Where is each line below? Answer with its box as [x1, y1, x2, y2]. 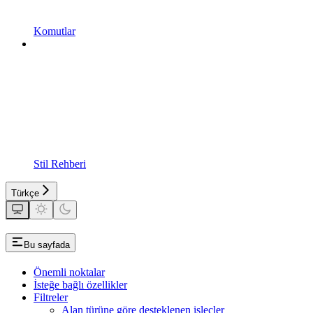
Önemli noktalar [34, 265, 105, 278]
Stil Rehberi [34, 158, 86, 170]
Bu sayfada [24, 239, 70, 250]
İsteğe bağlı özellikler [34, 278, 127, 291]
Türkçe [11, 188, 39, 198]
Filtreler [34, 291, 68, 303]
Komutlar [34, 25, 75, 37]
